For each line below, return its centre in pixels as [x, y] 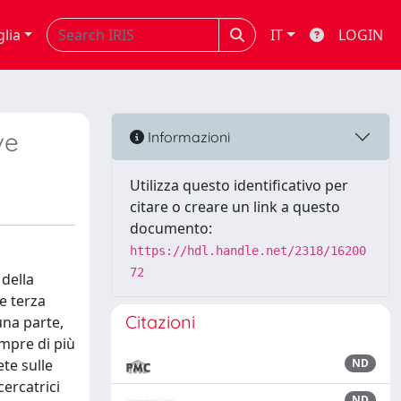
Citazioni [160, 322]
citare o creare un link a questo [235, 207]
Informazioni [187, 137]
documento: [171, 228]
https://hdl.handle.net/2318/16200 [248, 251]
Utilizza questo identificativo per [239, 185]
